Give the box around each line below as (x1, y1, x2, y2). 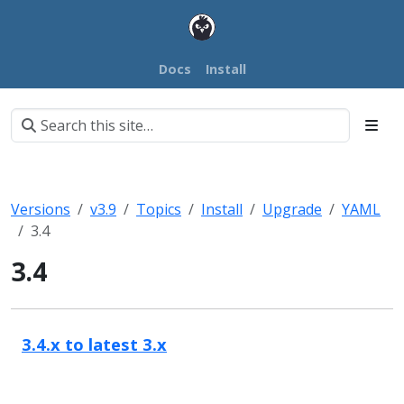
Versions (11, 198, 70, 219)
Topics (136, 198, 181, 219)
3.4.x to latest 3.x (22, 332, 167, 355)
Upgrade (262, 198, 322, 219)
